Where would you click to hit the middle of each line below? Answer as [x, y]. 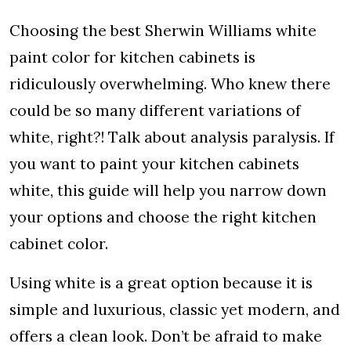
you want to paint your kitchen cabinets [154, 164]
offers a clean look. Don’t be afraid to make [166, 336]
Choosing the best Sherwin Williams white [163, 31]
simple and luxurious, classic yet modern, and [175, 309]
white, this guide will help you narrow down [168, 190]
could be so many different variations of [155, 110]
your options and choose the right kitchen [163, 217]
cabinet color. [59, 244]
